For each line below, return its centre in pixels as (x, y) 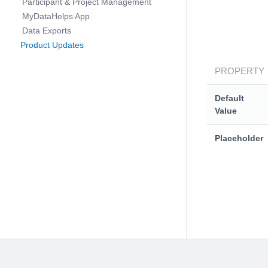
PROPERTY (239, 71)
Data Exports (47, 31)
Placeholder (239, 138)
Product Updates (52, 45)
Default (229, 98)
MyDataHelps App (56, 16)
